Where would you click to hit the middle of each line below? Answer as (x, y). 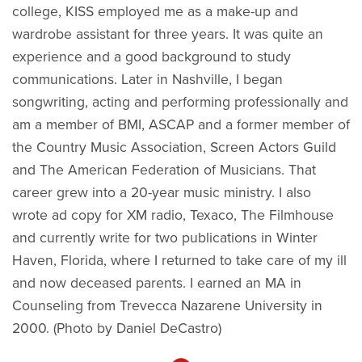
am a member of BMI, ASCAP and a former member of (181, 124)
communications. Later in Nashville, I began (147, 79)
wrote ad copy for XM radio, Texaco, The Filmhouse (173, 215)
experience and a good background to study (152, 57)
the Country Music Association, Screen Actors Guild (174, 147)
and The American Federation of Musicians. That (164, 170)
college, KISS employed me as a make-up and (155, 11)
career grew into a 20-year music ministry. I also (162, 192)
